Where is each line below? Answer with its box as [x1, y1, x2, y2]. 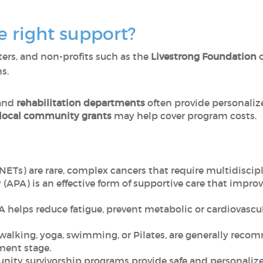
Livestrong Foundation [151, 50, 257, 62]
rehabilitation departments [16, 97, 145, 109]
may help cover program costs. [111, 110, 257, 122]
